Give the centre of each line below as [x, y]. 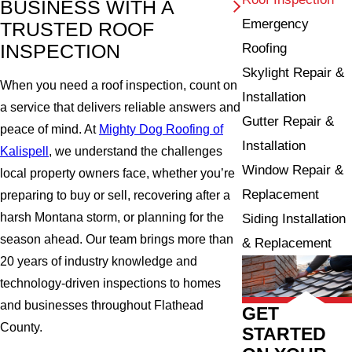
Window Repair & [293, 170]
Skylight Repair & [293, 72]
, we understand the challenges [136, 152]
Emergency [276, 24]
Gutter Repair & [288, 121]
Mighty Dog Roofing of [161, 130]
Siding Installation [294, 218]
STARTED [284, 334]
